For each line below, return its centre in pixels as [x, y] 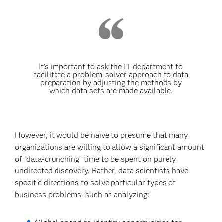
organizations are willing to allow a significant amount [110, 147]
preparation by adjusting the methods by [111, 83]
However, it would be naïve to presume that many [102, 135]
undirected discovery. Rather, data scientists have [102, 171]
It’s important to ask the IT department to [111, 67]
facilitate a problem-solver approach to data [111, 75]
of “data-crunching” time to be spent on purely [96, 159]
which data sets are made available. [111, 90]
